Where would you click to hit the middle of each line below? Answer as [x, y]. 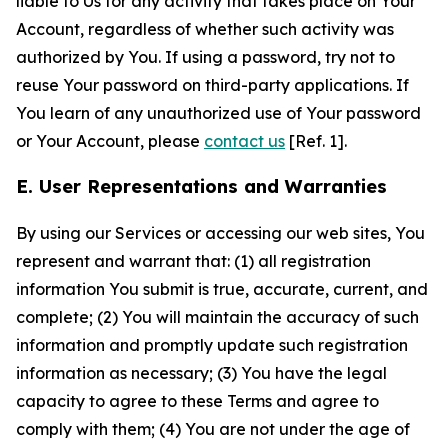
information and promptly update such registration [212, 345]
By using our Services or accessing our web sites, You [220, 233]
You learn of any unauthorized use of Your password [218, 113]
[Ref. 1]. [316, 141]
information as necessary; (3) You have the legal [201, 373]
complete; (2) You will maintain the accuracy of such [217, 317]
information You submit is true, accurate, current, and [222, 289]
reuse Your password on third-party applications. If [212, 85]
